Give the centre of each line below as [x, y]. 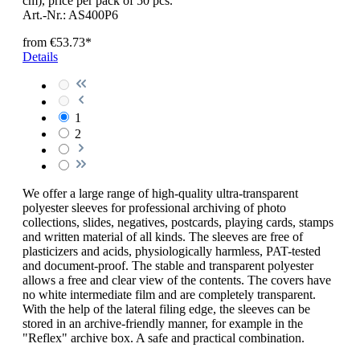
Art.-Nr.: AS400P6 [70, 15]
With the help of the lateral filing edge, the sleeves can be [166, 309]
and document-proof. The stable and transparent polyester [168, 266]
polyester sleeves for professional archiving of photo [154, 208]
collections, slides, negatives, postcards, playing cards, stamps [178, 223]
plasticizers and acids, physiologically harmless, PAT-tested [172, 252]
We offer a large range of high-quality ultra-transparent [160, 194]
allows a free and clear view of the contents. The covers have [177, 280]
